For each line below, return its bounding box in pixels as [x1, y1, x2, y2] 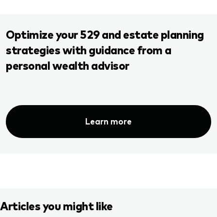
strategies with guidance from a [6, 41, 171, 57]
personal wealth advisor [6, 57, 129, 73]
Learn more [85, 115, 132, 127]
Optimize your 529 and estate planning [6, 26, 204, 42]
